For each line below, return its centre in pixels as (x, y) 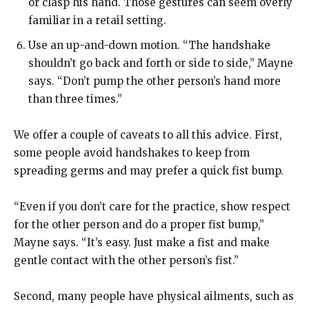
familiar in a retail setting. (97, 20)
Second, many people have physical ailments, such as (154, 296)
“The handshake (225, 45)
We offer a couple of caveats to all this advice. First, (148, 135)
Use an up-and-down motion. (104, 45)
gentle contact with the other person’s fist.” (126, 260)
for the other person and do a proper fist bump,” (139, 225)
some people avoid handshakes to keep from (132, 153)
